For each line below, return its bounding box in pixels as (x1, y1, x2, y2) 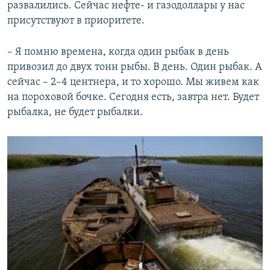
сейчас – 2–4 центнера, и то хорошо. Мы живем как (7, 76, 259, 88)
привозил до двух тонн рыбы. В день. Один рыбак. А (7, 61, 262, 73)
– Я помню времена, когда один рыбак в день (7, 46, 229, 58)
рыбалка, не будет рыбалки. (7, 106, 143, 118)
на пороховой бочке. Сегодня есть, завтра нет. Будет (7, 91, 259, 103)
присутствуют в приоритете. (7, 14, 145, 27)
